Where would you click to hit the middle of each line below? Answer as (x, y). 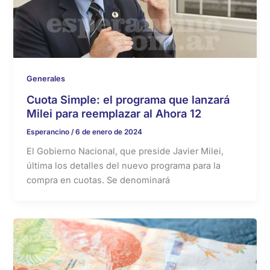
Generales (46, 78)
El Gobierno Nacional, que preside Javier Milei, (125, 152)
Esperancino (49, 132)
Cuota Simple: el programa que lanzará (128, 99)
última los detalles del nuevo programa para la (124, 166)
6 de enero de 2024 (109, 132)
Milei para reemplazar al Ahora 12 (114, 113)
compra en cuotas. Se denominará (99, 181)
